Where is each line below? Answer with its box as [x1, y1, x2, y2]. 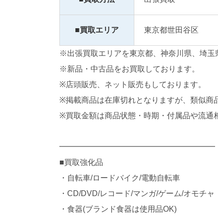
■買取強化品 [59, 158, 103, 167]
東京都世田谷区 [144, 26, 199, 35]
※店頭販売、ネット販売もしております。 [59, 80, 206, 89]
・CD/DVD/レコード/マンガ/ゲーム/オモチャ [59, 189, 215, 198]
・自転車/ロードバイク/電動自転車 [59, 174, 180, 182]
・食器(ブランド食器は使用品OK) [59, 205, 177, 214]
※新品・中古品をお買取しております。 [59, 65, 200, 73]
